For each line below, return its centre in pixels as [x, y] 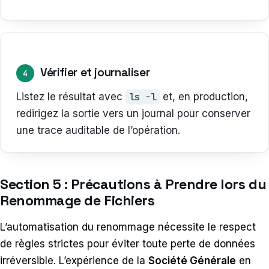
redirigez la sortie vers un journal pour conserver [133, 113]
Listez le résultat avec [71, 96]
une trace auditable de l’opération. [98, 130]
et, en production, [204, 96]
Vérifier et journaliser [95, 72]
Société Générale [192, 260]
